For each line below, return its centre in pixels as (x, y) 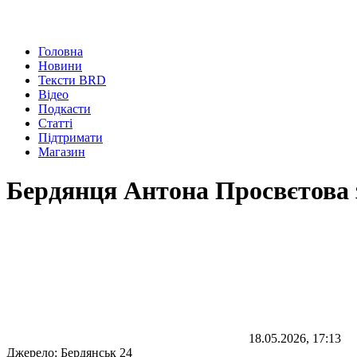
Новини (60, 66)
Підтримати (71, 137)
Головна (61, 51)
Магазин (62, 152)
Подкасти (65, 109)
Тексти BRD (72, 80)
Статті (55, 123)
